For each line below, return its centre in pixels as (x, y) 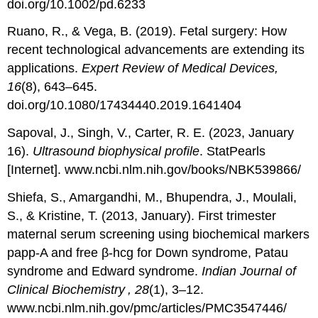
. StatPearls (233, 152)
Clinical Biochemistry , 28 (78, 290)
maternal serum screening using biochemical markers (159, 235)
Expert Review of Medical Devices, (180, 68)
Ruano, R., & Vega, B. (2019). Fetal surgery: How (147, 32)
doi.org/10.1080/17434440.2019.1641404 (125, 105)
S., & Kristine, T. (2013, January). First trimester (142, 216)
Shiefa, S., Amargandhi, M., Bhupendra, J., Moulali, (152, 198)
